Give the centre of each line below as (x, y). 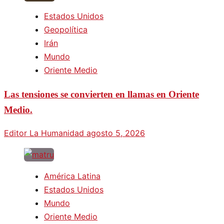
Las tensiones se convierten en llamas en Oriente (101, 94)
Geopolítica (66, 29)
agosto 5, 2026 (116, 133)
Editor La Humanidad (45, 133)
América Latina (72, 176)
